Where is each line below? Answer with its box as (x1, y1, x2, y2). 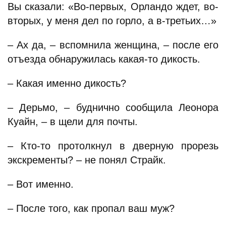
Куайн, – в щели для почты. (8, 116, 138, 127)
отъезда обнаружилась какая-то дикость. (8, 53, 200, 65)
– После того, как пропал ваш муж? (8, 203, 175, 214)
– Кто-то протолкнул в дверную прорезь (8, 140, 218, 151)
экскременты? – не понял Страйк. (8, 154, 166, 165)
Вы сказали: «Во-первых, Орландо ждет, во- (8, 1, 218, 12)
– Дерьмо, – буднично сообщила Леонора (8, 102, 218, 113)
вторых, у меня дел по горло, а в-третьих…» (8, 15, 216, 26)
